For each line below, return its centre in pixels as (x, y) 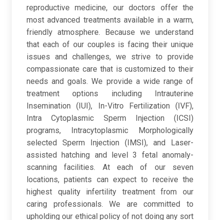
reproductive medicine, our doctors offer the (110, 8)
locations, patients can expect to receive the (110, 180)
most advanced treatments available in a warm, (110, 20)
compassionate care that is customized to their (110, 69)
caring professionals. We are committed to (110, 204)
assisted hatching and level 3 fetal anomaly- (110, 155)
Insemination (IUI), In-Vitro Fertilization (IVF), (110, 106)
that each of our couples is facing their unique (110, 45)
